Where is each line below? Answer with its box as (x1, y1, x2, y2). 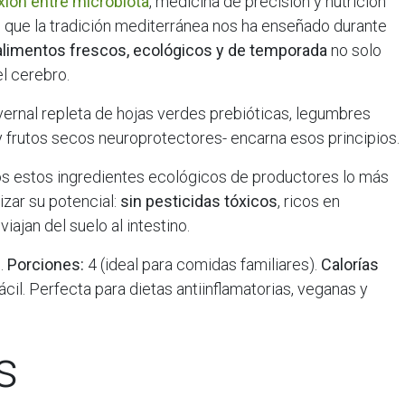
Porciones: (7, 255, 84, 274)
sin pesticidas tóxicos (120, 192, 278, 211)
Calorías (321, 255, 379, 274)
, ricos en (278, 192, 340, 211)
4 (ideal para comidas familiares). (84, 255, 321, 274)
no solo (327, 41, 381, 60)
